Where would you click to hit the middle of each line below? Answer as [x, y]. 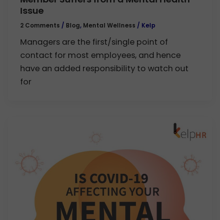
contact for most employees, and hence [101, 55]
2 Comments [40, 25]
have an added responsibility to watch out [105, 69]
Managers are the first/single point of [94, 42]
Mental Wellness [110, 25]
